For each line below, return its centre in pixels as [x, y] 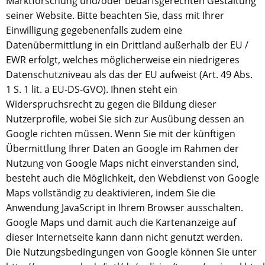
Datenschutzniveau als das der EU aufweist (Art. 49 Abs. [129, 75]
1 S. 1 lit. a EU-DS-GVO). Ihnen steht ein [92, 89]
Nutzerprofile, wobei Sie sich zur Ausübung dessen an [125, 119]
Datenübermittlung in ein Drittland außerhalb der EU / [127, 45]
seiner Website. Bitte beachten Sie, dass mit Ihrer [115, 15]
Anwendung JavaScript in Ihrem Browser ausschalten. [125, 208]
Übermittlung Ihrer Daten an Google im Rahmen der [122, 148]
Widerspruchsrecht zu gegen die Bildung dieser [111, 104]
